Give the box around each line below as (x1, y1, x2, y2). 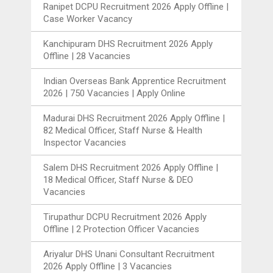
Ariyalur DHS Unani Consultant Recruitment (43, 248, 215, 260)
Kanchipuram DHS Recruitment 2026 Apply (43, 38, 213, 49)
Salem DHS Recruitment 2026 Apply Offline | (43, 161, 219, 173)
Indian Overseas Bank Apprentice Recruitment (43, 75, 227, 87)
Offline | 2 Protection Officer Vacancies (43, 223, 200, 235)
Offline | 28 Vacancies (43, 50, 131, 62)
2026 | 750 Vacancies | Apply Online (43, 87, 186, 99)
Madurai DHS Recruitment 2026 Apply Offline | (43, 112, 225, 124)
